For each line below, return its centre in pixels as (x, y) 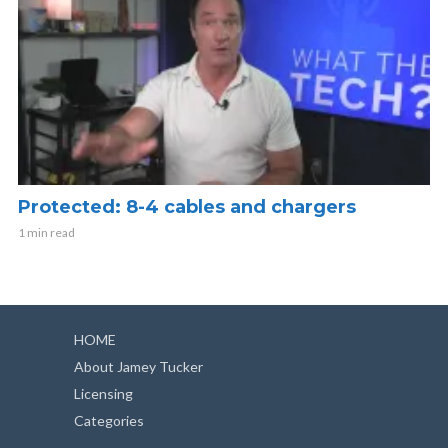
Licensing (103, 393)
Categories (109, 420)
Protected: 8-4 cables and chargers (187, 206)
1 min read (46, 232)
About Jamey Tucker (138, 366)
